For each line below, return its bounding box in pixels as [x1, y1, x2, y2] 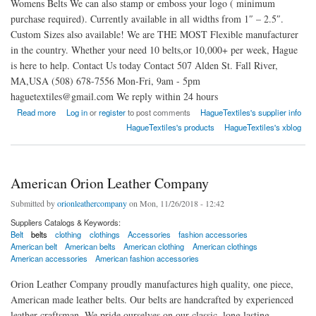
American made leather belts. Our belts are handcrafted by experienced [11, 292, 293, 306]
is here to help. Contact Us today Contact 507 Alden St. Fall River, [11, 58, 278, 72]
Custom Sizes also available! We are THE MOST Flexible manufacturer [11, 27, 298, 41]
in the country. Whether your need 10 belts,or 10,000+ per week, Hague [11, 42, 298, 56]
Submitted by [11, 197, 57, 209]
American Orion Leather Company [11, 173, 209, 193]
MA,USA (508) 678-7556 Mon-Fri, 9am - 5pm [11, 73, 200, 87]
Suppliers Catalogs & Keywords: [11, 216, 121, 228]
